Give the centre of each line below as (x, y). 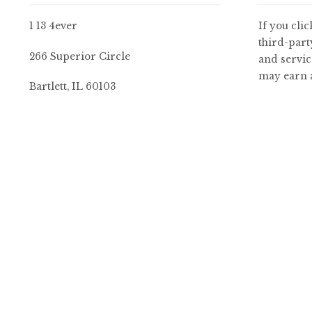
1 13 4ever (53, 26)
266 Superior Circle (79, 56)
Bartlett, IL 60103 (72, 87)
